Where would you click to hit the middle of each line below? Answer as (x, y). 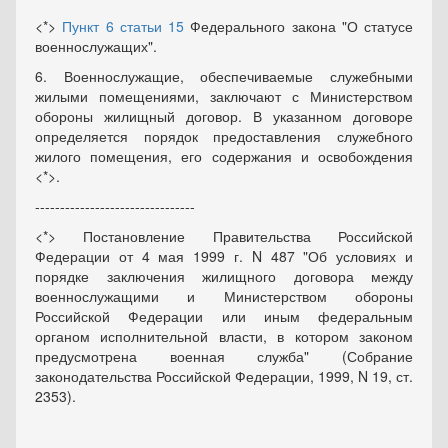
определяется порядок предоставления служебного (224, 136)
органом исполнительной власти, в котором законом (224, 336)
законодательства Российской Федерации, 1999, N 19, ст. (224, 376)
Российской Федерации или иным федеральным (224, 316)
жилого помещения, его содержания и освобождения (224, 156)
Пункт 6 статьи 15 (123, 26)
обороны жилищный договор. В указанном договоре (224, 116)
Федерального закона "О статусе (298, 26)
